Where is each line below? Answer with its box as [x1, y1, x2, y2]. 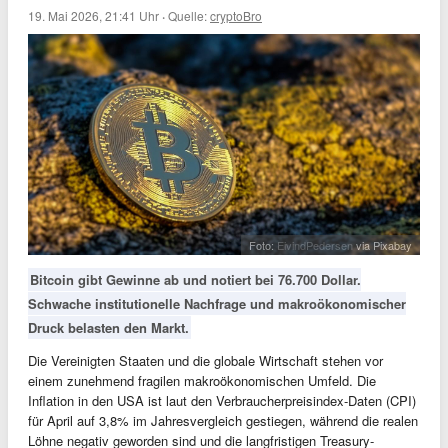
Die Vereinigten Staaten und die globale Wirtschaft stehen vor [28, 350, 383, 370]
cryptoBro [210, 7, 262, 24]
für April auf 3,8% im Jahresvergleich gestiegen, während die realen [28, 410, 418, 430]
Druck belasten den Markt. [28, 317, 189, 337]
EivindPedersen [277, 236, 353, 253]
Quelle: [168, 7, 210, 24]
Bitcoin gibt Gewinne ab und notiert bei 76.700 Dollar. [30, 269, 361, 289]
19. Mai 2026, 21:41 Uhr [28, 7, 159, 24]
